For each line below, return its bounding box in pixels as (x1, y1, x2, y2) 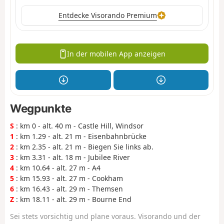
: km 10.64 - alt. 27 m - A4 (14, 162, 100, 172)
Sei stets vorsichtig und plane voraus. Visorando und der (10, 211, 200, 221)
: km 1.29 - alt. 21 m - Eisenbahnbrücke (14, 131, 146, 141)
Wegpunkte (10, 101, 71, 115)
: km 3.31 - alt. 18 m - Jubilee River (14, 152, 130, 162)
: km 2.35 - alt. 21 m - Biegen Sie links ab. (14, 141, 153, 151)
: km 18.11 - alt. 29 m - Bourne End (14, 194, 131, 204)
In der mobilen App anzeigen (67, 48, 166, 58)
